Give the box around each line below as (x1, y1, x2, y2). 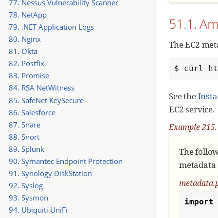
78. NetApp (8, 10, 47, 20)
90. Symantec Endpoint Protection (8, 156, 123, 166)
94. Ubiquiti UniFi (8, 205, 68, 215)
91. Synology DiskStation (8, 168, 92, 178)
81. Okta (8, 46, 37, 56)
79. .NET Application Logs (8, 22, 94, 32)
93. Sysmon (8, 193, 48, 203)
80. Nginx (8, 34, 41, 44)
